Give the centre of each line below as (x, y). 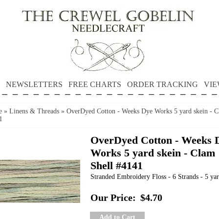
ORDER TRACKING (162, 84)
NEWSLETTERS (34, 84)
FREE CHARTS (95, 84)
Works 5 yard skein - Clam (153, 153)
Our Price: (113, 198)
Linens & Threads (34, 111)
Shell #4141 (117, 165)
